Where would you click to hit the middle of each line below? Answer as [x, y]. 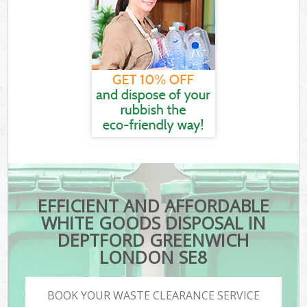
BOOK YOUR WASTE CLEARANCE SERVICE [153, 295]
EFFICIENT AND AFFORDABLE [153, 206]
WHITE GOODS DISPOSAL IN [153, 223]
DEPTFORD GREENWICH [153, 240]
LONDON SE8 [153, 257]
